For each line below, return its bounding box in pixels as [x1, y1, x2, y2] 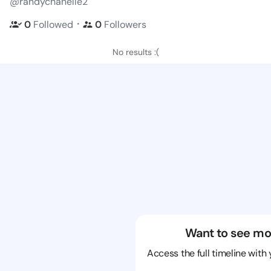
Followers [104, 18, 146, 31]
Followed [33, 18, 73, 31]
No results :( [112, 47, 159, 57]
